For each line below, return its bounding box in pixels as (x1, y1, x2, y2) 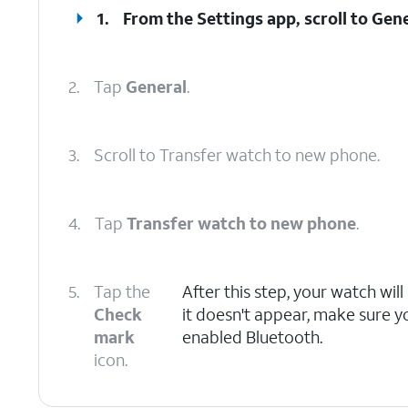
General (126, 76, 187, 97)
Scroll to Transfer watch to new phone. (94, 144, 380, 166)
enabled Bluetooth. (181, 326, 322, 348)
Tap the (94, 280, 150, 302)
